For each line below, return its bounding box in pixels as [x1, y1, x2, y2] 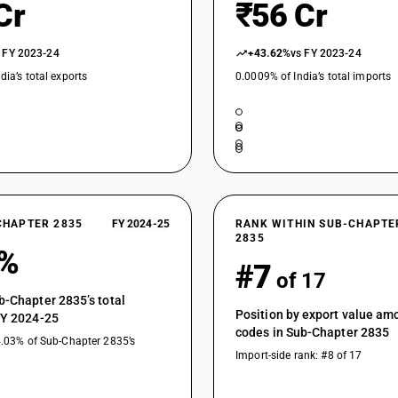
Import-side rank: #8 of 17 [235, 349, 362, 362]
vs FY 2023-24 [291, 47, 362, 60]
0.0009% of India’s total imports [235, 70, 392, 83]
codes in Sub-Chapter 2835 [235, 325, 390, 339]
